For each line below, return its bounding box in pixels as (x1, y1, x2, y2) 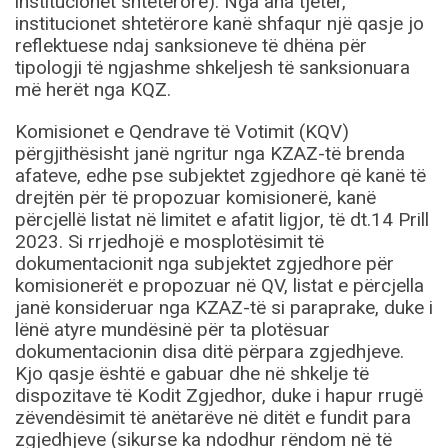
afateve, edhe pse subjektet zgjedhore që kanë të (15, 164, 426, 188)
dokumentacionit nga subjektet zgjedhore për (15, 252, 394, 276)
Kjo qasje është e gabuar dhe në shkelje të (15, 362, 369, 386)
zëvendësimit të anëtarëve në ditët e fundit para (15, 406, 411, 430)
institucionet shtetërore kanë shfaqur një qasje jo (15, 12, 424, 36)
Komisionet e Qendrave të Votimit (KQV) (15, 120, 349, 144)
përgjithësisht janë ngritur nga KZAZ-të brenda (15, 142, 405, 166)
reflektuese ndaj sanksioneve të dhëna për (15, 34, 367, 58)
